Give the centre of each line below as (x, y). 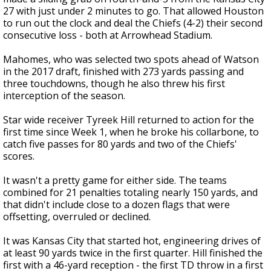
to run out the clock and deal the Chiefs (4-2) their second (133, 23)
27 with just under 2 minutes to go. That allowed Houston (133, 11)
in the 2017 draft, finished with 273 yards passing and (123, 71)
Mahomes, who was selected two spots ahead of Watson (131, 59)
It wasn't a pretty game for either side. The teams (115, 180)
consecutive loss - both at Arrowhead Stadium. (108, 35)
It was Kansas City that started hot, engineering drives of (132, 241)
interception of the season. (64, 96)
